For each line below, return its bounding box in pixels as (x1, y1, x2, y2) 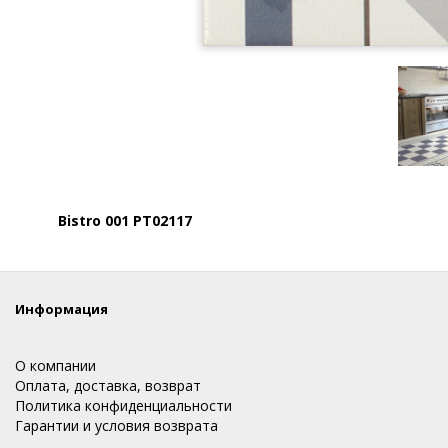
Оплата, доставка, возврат (15, 376, 201, 396)
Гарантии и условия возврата (15, 416, 218, 436)
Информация (15, 300, 108, 319)
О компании (15, 356, 96, 376)
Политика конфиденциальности (15, 396, 232, 416)
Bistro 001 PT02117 (58, 211, 192, 231)
